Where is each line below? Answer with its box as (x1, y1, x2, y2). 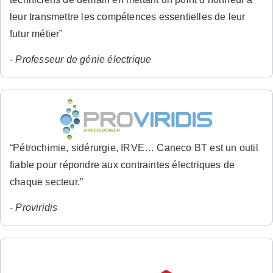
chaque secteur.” (10, 177, 83, 188)
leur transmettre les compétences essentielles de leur (10, 11, 246, 22)
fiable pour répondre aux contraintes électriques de (10, 160, 235, 171)
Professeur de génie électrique (15, 54, 152, 65)
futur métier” (10, 28, 63, 39)
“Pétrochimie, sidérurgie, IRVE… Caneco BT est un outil (10, 143, 258, 154)
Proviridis (15, 202, 58, 213)
